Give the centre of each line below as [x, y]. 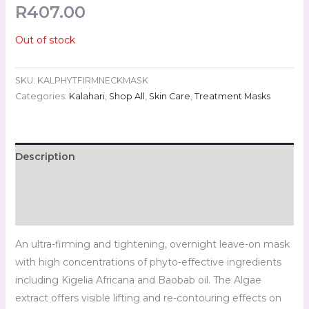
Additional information [73, 185]
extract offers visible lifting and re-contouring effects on [148, 298]
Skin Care [169, 97]
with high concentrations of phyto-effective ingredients [148, 262]
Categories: [42, 97]
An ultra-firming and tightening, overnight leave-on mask [152, 245]
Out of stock [45, 40]
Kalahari [87, 97]
